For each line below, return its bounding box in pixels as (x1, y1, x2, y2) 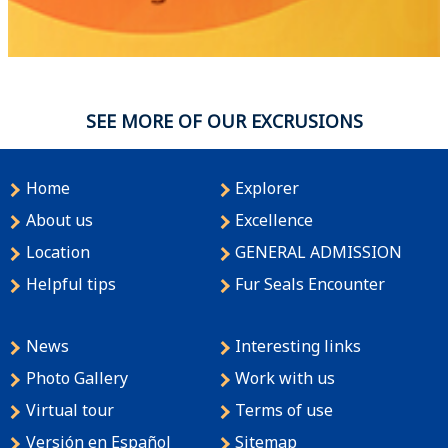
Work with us (235, 366, 336, 389)
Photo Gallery (25, 366, 128, 389)
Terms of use (235, 398, 334, 421)
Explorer (235, 176, 300, 199)
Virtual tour (25, 398, 114, 421)
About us (25, 208, 93, 231)
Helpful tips (25, 272, 116, 295)
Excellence (235, 208, 314, 231)
